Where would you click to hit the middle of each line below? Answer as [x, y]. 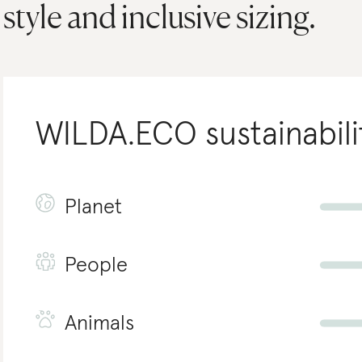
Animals [100, 324]
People [97, 266]
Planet [94, 208]
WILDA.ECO [117, 135]
